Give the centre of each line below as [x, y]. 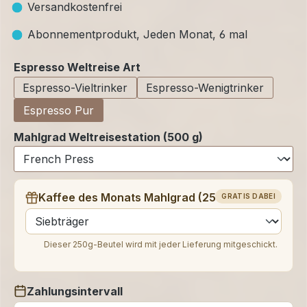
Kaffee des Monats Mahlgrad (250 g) [138, 198]
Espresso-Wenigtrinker [205, 87]
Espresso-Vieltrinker [75, 87]
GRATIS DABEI [248, 196]
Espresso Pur [59, 110]
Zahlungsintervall [75, 291]
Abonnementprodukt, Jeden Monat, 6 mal [136, 35]
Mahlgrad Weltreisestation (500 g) [108, 137]
